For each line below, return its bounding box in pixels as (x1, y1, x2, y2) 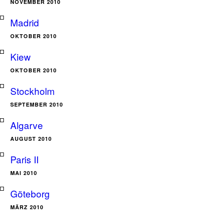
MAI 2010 (10, 169, 37, 176)
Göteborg (10, 187, 50, 200)
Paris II (10, 153, 39, 166)
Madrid (10, 16, 39, 29)
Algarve (10, 118, 43, 131)
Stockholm (10, 84, 55, 97)
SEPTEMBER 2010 (10, 101, 63, 108)
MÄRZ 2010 (10, 203, 44, 211)
